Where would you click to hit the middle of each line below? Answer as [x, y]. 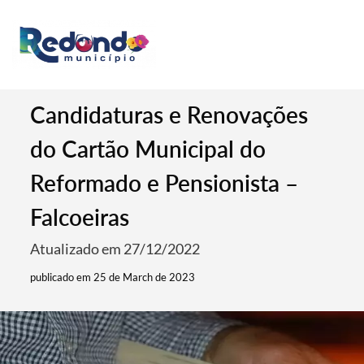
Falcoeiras [80, 217]
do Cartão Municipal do [148, 149]
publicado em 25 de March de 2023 [113, 277]
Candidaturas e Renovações [169, 115]
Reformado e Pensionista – [165, 183]
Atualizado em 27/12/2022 [115, 249]
